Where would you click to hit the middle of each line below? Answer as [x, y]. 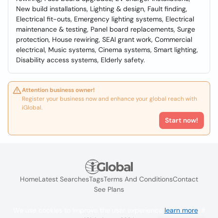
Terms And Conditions [138, 179]
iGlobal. [32, 108]
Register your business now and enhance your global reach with [109, 99]
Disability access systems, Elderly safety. [81, 60]
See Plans [109, 190]
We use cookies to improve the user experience [89, 210]
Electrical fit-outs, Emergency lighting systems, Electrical [105, 19]
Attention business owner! [58, 90]
